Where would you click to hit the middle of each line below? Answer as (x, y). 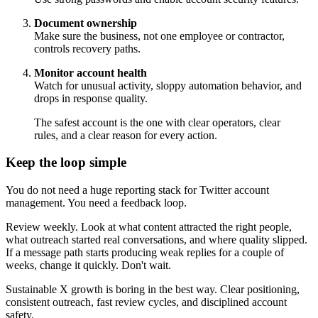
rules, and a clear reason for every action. (126, 135)
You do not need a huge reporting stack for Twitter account (137, 190)
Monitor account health (91, 72)
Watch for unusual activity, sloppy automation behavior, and (168, 85)
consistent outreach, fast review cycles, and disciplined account (146, 302)
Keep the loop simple (66, 163)
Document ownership (86, 23)
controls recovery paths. (87, 48)
